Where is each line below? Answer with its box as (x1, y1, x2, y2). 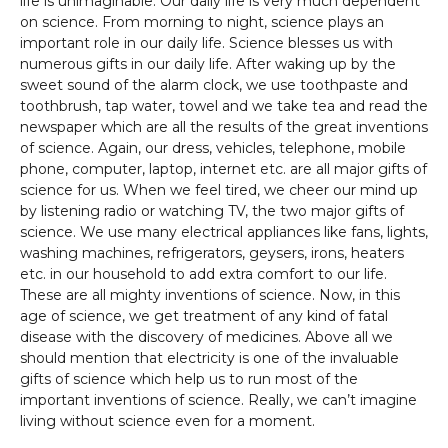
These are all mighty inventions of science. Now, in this (20, 286, 400, 304)
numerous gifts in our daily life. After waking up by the (20, 55, 396, 73)
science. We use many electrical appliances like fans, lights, (20, 223, 428, 241)
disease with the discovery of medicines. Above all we (20, 328, 393, 346)
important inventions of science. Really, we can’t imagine (20, 391, 417, 409)
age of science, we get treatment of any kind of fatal (20, 307, 388, 325)
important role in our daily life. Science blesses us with (20, 34, 393, 52)
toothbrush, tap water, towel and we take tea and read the (20, 97, 428, 115)
